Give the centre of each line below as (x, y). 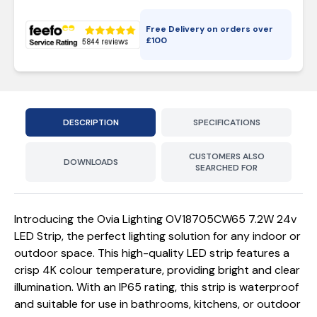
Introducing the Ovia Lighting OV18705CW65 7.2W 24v (155, 219)
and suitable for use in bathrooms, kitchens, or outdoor (157, 304)
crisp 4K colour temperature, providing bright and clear (157, 270)
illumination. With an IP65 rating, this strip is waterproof (156, 287)
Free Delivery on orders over (210, 29)
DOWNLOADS (91, 162)
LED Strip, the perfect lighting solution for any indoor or (157, 236)
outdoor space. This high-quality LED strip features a (152, 253)
